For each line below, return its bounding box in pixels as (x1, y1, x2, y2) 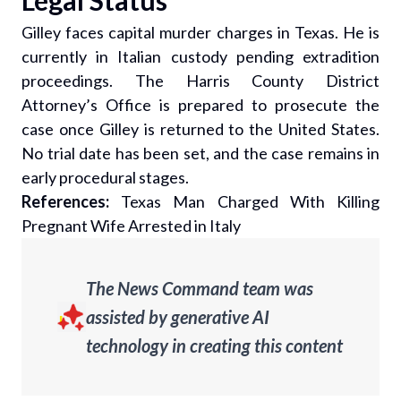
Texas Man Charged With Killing (121, 192, 380, 211)
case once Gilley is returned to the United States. (21, 119, 380, 139)
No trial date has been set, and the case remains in (21, 143, 380, 163)
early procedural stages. (21, 167, 189, 187)
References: (21, 192, 109, 211)
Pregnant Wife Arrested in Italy (21, 216, 241, 235)
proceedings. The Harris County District (21, 71, 380, 90)
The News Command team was (86, 277, 313, 299)
